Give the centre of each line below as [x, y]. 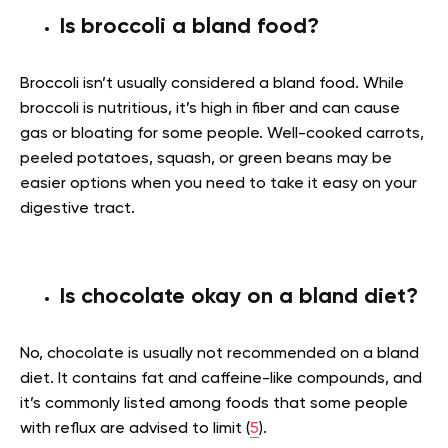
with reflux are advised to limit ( [135, 429]
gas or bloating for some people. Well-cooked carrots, [222, 134]
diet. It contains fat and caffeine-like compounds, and [221, 379]
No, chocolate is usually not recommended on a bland [219, 354]
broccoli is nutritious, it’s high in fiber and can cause [210, 109]
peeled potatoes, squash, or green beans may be [206, 159]
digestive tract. [77, 209]
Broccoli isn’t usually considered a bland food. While [212, 84]
